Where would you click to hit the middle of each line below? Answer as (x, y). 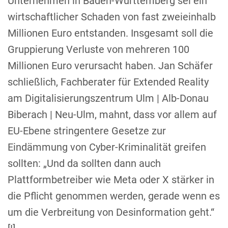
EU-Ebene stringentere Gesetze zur (87, 131)
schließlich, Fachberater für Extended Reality (108, 82)
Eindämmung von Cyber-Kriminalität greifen (107, 147)
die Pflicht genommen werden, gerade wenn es (114, 196)
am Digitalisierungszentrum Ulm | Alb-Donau (108, 98)
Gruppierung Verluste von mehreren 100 (98, 49)
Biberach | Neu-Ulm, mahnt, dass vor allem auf (112, 114)
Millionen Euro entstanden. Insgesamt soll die (110, 33)
